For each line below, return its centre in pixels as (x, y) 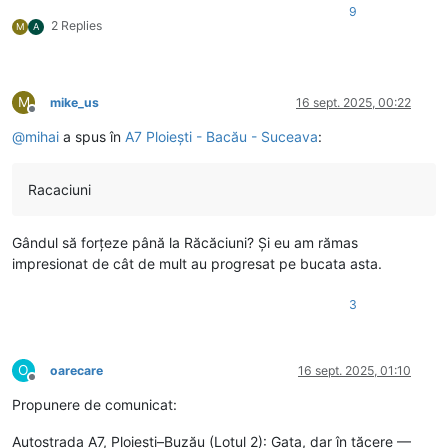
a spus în (92, 136)
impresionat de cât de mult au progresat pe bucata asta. (197, 263)
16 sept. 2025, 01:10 (354, 370)
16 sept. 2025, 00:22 (353, 102)
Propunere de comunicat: (94, 404)
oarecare (76, 370)
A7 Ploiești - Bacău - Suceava (221, 136)
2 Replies (76, 25)
